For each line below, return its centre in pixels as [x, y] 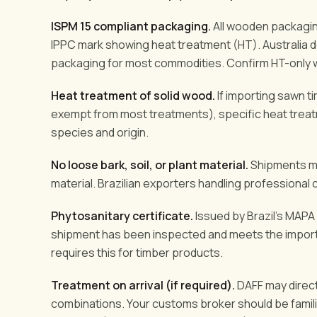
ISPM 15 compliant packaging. [131, 26]
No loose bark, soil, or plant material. [150, 165]
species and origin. [100, 132]
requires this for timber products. [137, 252]
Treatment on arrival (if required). [143, 285]
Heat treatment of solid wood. [133, 95]
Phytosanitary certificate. [122, 215]
